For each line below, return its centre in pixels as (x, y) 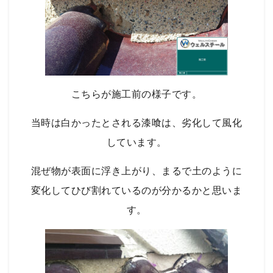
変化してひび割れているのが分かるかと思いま (136, 190)
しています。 (136, 142)
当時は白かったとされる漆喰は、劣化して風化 (136, 123)
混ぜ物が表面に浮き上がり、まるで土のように (136, 171)
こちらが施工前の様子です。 (136, 94)
